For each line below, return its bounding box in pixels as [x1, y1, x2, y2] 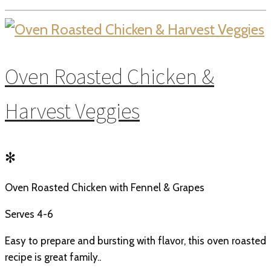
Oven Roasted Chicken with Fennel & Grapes [5, 181, 204, 194]
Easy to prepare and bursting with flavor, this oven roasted [5, 234, 266, 247]
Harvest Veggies [5, 97, 140, 125]
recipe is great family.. [5, 250, 101, 263]
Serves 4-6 [5, 207, 53, 220]
